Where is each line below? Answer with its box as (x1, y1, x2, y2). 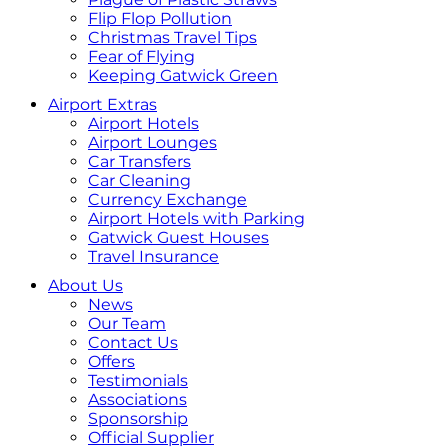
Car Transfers (88, 152, 191, 171)
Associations (88, 390, 187, 409)
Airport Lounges (88, 133, 217, 152)
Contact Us (88, 333, 178, 352)
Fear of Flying (88, 47, 195, 66)
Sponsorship (88, 409, 188, 428)
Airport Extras (48, 95, 157, 114)
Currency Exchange (88, 190, 247, 209)
